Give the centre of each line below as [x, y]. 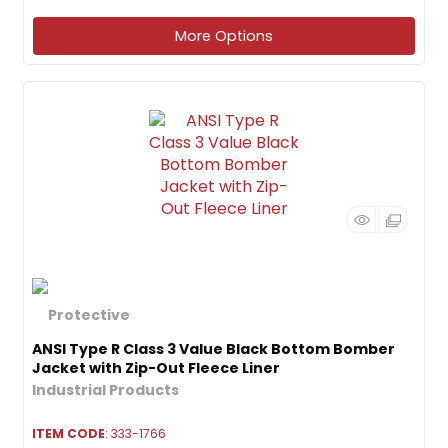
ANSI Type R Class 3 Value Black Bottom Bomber [213, 349]
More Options [224, 36]
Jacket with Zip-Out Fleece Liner [156, 368]
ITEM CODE [68, 433]
